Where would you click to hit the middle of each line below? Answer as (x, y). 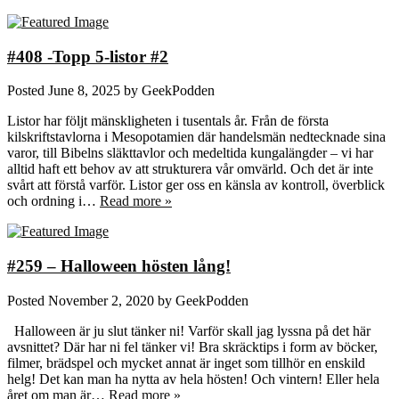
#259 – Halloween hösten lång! (119, 266)
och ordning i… (53, 201)
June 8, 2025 (84, 91)
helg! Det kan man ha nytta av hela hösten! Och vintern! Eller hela (193, 379)
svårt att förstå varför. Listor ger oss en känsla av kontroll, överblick (196, 185)
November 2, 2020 (101, 300)
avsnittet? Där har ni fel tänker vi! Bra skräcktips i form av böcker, (192, 346)
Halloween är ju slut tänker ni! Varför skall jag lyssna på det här (189, 330)
